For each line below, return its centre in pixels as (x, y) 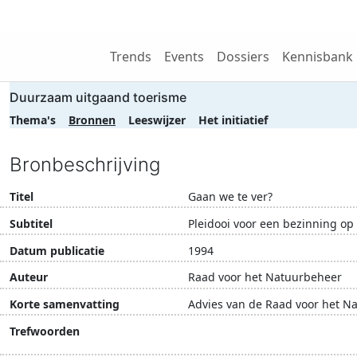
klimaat (302, 333)
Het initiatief (233, 120)
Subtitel (31, 223)
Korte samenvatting (65, 304)
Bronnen (92, 120)
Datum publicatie (57, 250)
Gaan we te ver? (230, 196)
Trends (131, 57)
